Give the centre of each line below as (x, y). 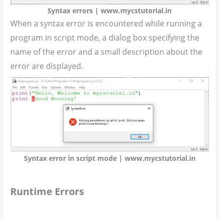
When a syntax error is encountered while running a (106, 23)
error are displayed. (47, 66)
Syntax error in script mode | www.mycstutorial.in (109, 158)
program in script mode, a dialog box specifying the (105, 37)
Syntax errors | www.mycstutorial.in (109, 10)
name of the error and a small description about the (107, 52)
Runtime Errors (47, 191)
